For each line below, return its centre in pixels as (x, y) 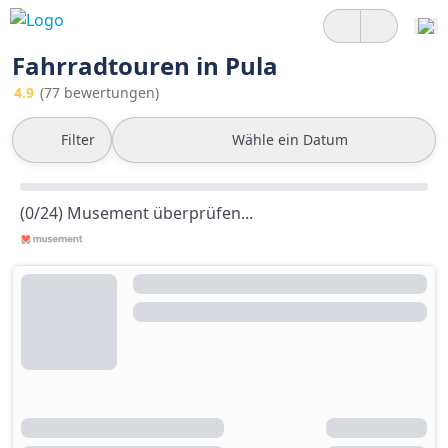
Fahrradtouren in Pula (145, 65)
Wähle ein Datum (290, 139)
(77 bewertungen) (99, 92)
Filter (78, 139)
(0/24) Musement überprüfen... (136, 213)
